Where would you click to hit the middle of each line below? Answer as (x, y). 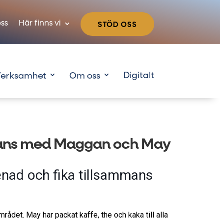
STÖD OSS (117, 25)
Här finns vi (40, 24)
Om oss (84, 76)
